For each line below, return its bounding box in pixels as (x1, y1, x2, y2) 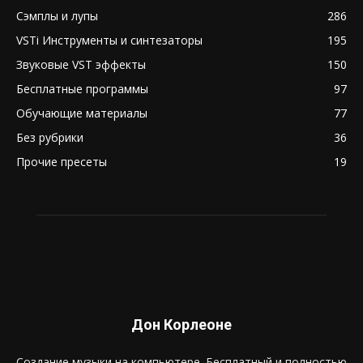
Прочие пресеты (16, 154, 107, 169)
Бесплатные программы (16, 81, 148, 96)
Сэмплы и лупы (16, 8, 98, 23)
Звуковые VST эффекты (16, 57, 146, 72)
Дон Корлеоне (131, 316, 232, 333)
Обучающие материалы (16, 105, 147, 121)
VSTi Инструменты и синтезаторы (16, 32, 203, 48)
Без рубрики (16, 130, 83, 145)
